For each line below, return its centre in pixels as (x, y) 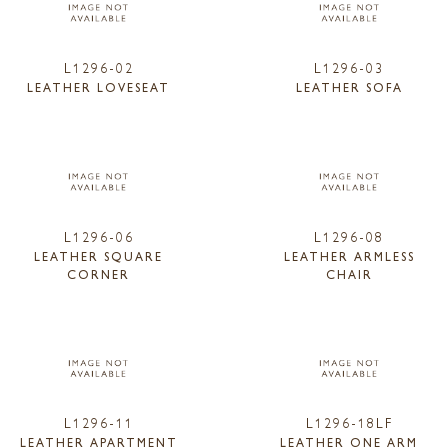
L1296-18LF (349, 422)
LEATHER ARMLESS (349, 255)
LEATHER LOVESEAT (99, 86)
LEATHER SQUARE (99, 255)
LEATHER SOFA (349, 86)
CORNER (99, 273)
